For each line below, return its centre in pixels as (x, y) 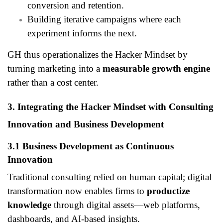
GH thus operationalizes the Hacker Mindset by (98, 55)
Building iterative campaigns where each (104, 19)
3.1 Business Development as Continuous (91, 146)
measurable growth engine (156, 68)
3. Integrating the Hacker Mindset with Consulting (111, 107)
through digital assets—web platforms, (126, 205)
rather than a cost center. (53, 82)
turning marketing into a (55, 68)
